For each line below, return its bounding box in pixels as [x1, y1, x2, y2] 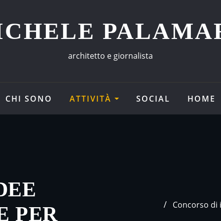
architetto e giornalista [68, 50, 153, 61]
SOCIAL [136, 93, 170, 104]
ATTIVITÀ [70, 93, 115, 104]
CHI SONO [5, 93, 53, 104]
